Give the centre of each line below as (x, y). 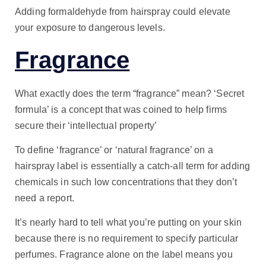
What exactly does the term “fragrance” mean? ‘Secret (130, 93)
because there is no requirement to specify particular (127, 238)
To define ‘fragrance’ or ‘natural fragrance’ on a (114, 150)
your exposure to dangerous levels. (90, 27)
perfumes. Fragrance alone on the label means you (124, 254)
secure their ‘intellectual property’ (86, 125)
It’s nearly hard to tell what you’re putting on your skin (129, 222)
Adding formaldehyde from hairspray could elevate (123, 11)
